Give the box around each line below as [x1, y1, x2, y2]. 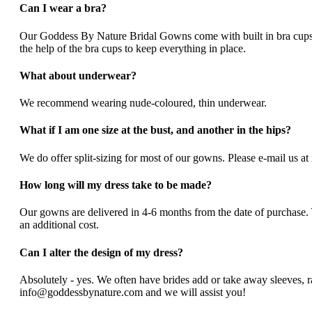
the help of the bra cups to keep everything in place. [19, 42, 246, 54]
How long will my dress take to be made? [19, 178, 212, 191]
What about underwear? [19, 69, 136, 81]
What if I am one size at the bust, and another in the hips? [19, 124, 291, 136]
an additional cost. [19, 219, 99, 231]
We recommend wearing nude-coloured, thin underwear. [19, 97, 267, 109]
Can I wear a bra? [19, 2, 107, 15]
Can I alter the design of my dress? [19, 246, 183, 258]
